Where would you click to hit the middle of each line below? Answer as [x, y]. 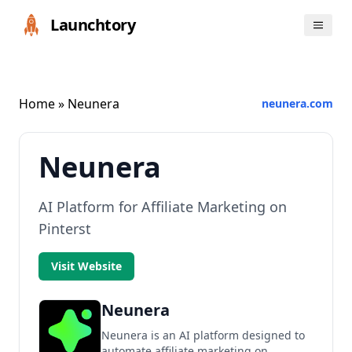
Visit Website [86, 266]
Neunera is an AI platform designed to [203, 335]
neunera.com [297, 103]
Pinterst [65, 229]
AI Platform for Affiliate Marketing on [163, 207]
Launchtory [93, 25]
